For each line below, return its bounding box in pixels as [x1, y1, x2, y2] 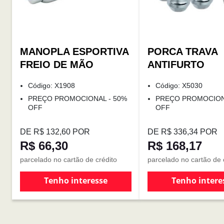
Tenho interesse [44, 175, 107, 186]
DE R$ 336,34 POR [147, 127, 217, 136]
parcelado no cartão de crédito [20, 155, 117, 164]
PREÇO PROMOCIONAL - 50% [28, 94, 127, 103]
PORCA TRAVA [147, 46, 217, 57]
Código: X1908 [28, 81, 75, 90]
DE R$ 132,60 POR [20, 127, 90, 136]
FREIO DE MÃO [20, 59, 93, 70]
